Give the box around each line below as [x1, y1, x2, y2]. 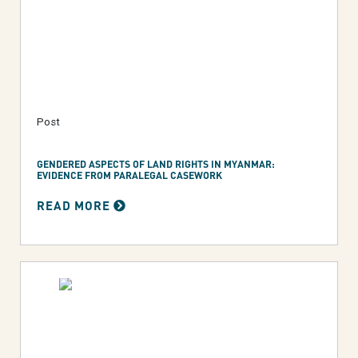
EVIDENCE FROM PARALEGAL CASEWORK [37, 168, 222, 181]
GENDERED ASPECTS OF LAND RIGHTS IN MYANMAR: [37, 157, 275, 170]
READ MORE [37, 197, 113, 213]
